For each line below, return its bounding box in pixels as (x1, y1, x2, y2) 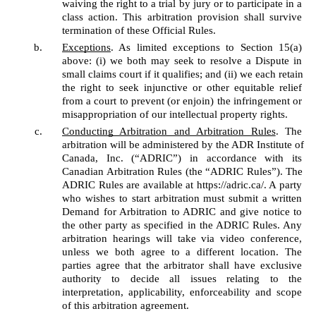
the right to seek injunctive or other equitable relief (62, 82, 302, 93)
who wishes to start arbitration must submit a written (62, 193, 302, 204)
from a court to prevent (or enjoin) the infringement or (62, 95, 302, 107)
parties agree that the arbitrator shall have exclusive (62, 260, 302, 271)
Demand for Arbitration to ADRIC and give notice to (62, 206, 302, 217)
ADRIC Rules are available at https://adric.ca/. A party (62, 179, 302, 190)
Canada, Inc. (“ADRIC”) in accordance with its (62, 152, 302, 164)
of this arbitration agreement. (62, 300, 192, 311)
